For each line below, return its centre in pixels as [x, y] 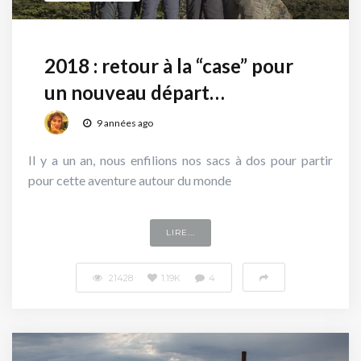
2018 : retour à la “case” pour [169, 65]
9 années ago [124, 123]
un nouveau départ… [135, 92]
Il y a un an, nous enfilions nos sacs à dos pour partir [180, 160]
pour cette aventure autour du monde [130, 180]
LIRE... [180, 232]
